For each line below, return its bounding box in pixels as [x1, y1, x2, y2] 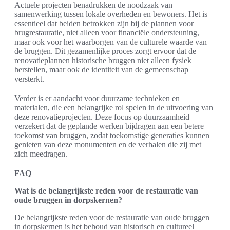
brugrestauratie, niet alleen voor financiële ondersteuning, [14, 28, 199, 37]
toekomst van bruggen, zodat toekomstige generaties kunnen [14, 130, 209, 140]
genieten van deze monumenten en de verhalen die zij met [14, 140, 201, 149]
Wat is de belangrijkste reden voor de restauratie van [14, 186, 198, 195]
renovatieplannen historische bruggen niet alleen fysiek [14, 55, 191, 65]
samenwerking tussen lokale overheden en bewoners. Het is [14, 9, 207, 18]
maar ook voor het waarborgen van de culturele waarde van [14, 37, 207, 46]
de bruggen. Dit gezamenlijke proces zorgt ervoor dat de [14, 46, 196, 55]
